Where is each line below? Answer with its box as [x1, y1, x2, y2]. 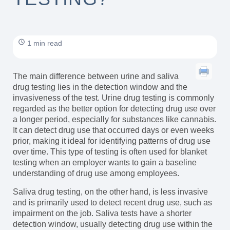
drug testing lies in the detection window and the [13, 83, 187, 92]
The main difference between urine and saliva [13, 72, 179, 81]
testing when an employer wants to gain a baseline [13, 158, 197, 167]
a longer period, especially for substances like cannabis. [13, 115, 216, 124]
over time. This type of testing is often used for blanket [13, 147, 207, 157]
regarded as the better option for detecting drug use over [13, 104, 216, 113]
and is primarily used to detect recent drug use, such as [13, 198, 212, 207]
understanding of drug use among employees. [13, 169, 179, 178]
